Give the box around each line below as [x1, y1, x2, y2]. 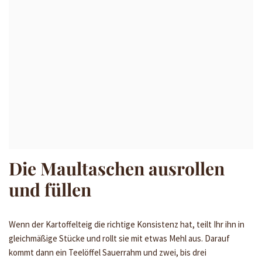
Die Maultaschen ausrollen [9, 156, 225, 180]
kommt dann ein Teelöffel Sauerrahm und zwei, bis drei [9, 246, 206, 258]
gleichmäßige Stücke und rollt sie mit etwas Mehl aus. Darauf [9, 232, 230, 244]
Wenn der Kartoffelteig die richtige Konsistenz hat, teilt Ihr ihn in [9, 218, 244, 230]
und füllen [9, 177, 91, 201]
